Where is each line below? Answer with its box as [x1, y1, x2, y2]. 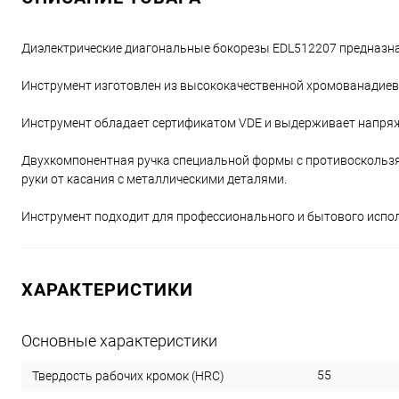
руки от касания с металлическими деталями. [21, 172, 287, 186]
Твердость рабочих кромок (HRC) [32, 368, 224, 383]
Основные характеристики [21, 331, 217, 350]
